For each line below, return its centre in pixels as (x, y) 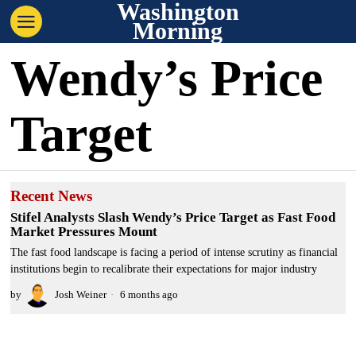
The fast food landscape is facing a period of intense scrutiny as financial (174, 252)
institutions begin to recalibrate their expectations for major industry (164, 269)
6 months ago (148, 294)
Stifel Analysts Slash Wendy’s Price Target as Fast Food (173, 217)
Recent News (52, 196)
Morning (178, 31)
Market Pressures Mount (84, 232)
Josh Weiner (81, 294)
